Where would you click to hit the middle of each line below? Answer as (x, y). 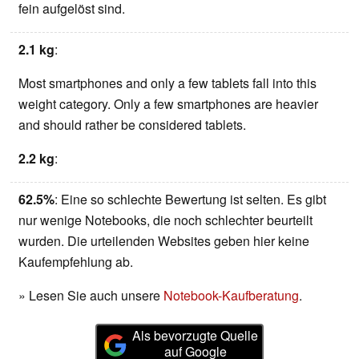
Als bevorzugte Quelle (196, 336)
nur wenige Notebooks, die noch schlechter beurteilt (165, 220)
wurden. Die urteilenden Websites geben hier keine (164, 241)
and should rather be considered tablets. (132, 125)
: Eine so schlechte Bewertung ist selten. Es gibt (190, 200)
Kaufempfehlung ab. (76, 262)
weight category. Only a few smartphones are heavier (168, 104)
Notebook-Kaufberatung (231, 296)
